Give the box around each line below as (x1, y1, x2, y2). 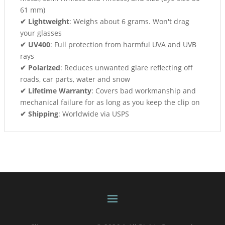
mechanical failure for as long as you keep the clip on (20, 97, 200, 107)
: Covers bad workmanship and (91, 85, 196, 95)
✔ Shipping (20, 108, 58, 119)
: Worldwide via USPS (58, 108, 129, 119)
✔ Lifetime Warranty (20, 85, 91, 95)
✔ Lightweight (20, 16, 69, 26)
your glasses (20, 28, 62, 38)
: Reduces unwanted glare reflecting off (60, 62, 193, 72)
